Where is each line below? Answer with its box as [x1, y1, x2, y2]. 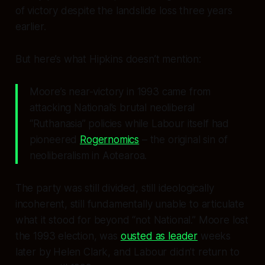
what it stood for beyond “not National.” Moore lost [15, 214, 249, 227]
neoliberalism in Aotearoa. [29, 150, 147, 162]
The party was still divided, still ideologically [15, 182, 214, 195]
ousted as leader [120, 230, 198, 243]
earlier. [15, 21, 46, 33]
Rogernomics [80, 134, 140, 146]
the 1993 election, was [15, 230, 121, 243]
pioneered [29, 134, 80, 146]
